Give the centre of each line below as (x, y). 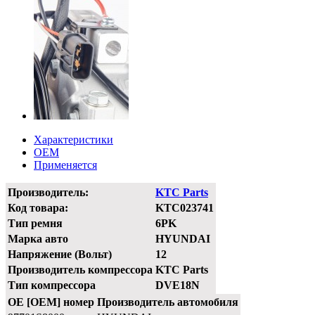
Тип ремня (35, 224)
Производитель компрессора (80, 270)
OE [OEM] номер (51, 302)
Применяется (65, 165)
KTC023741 (185, 208)
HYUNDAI (183, 239)
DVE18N (178, 285)
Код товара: (38, 208)
